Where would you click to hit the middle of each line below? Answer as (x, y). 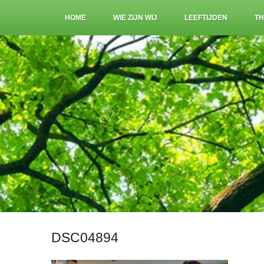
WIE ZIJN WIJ (135, 18)
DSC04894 (85, 237)
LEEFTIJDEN (206, 18)
